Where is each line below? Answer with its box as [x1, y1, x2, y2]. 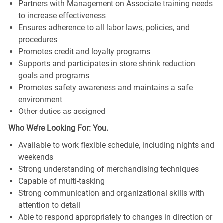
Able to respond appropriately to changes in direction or [18, 212, 212, 222]
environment [18, 94, 62, 104]
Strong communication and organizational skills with [18, 188, 204, 198]
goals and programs [18, 70, 89, 80]
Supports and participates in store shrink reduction [18, 58, 195, 68]
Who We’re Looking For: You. [8, 123, 108, 133]
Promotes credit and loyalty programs [18, 46, 150, 56]
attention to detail [18, 200, 80, 210]
